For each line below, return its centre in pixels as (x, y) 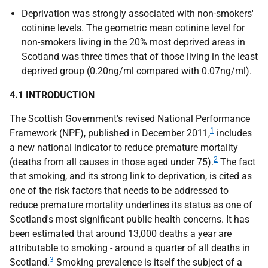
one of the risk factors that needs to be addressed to (119, 191)
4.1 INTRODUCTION (52, 95)
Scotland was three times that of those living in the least (140, 57)
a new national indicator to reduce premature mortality (124, 147)
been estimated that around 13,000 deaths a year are (121, 234)
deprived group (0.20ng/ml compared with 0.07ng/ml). (137, 71)
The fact (237, 162)
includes (233, 133)
